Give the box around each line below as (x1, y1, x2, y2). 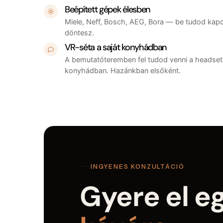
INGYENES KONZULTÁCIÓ (91, 162, 185, 171)
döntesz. (65, 28, 94, 38)
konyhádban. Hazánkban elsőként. (65, 66, 181, 76)
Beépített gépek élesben (65, 3, 151, 16)
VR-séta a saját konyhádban (65, 41, 167, 54)
